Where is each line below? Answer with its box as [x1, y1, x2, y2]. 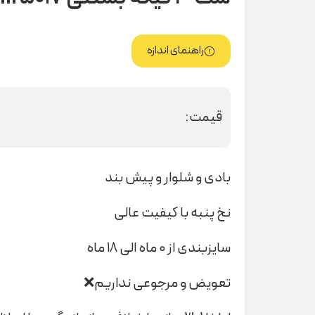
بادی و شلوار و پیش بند [105, 167, 231, 188]
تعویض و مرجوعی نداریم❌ [84, 272, 231, 294]
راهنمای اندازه [147, 42, 204, 60]
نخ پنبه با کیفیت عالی [114, 202, 231, 224]
